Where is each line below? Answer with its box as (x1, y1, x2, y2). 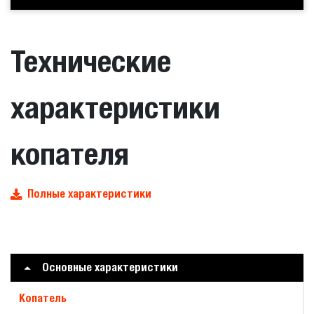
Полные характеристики (27, 187, 151, 200)
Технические (11, 43, 171, 79)
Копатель (19, 292, 67, 305)
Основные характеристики (42, 261, 178, 274)
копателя (11, 135, 129, 172)
